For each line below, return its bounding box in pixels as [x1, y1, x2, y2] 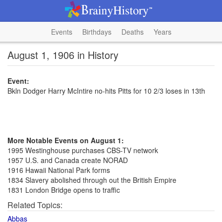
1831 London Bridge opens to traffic [7, 185, 120, 195]
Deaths [121, 27, 144, 37]
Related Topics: [7, 199, 62, 211]
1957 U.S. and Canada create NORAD [7, 155, 128, 165]
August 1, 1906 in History [7, 48, 118, 62]
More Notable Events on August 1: [7, 135, 124, 145]
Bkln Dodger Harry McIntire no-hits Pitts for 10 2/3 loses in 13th [7, 86, 205, 96]
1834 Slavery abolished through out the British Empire [7, 175, 176, 185]
